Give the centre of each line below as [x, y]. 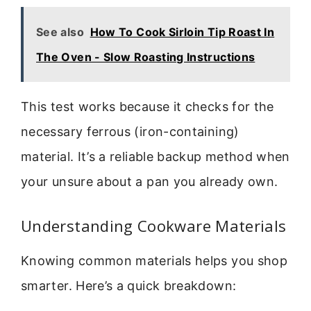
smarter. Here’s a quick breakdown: [129, 286]
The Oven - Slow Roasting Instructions [146, 57]
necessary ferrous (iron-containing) [130, 131]
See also [60, 32]
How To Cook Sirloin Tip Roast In [182, 32]
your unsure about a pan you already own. [150, 181]
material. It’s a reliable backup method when [155, 156]
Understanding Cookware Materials [154, 226]
